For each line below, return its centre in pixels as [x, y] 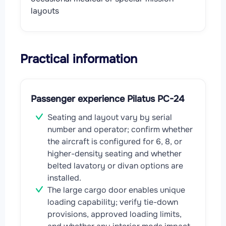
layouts [45, 11]
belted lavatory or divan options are [115, 165]
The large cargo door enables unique [116, 190]
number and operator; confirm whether [120, 129]
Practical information [79, 59]
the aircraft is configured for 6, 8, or [115, 141]
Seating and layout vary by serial [110, 117]
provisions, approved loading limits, [115, 214]
